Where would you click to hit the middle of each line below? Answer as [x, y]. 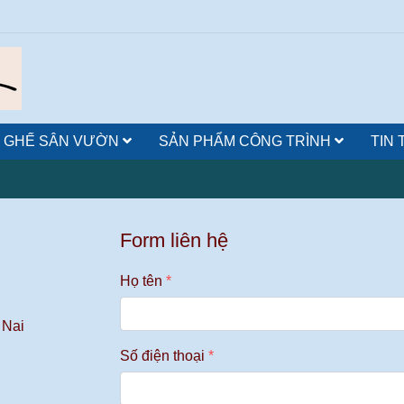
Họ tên [142, 281]
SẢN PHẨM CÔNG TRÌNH [247, 141]
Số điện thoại [163, 356]
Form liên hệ [174, 240]
